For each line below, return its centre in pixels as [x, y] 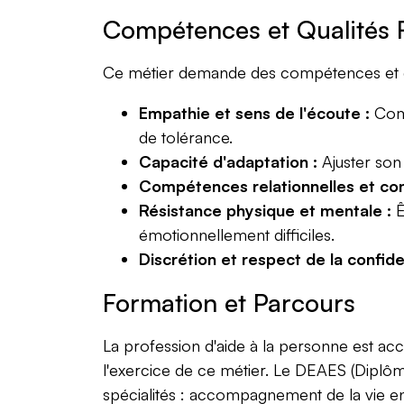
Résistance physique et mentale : [265, 210]
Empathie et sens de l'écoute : [254, 113]
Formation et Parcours [229, 303]
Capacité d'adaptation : [228, 161]
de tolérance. [186, 137]
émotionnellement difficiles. [237, 234]
